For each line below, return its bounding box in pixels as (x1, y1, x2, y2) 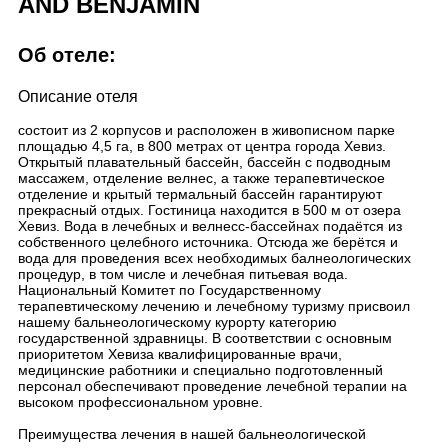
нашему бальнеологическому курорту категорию (18, 314, 337, 330)
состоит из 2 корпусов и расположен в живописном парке (18, 122, 395, 138)
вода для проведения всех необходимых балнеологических (18, 250, 411, 266)
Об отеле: (18, 44, 116, 66)
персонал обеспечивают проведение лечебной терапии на (18, 378, 407, 394)
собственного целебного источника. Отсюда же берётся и (18, 234, 398, 250)
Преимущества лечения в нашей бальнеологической (18, 426, 366, 442)
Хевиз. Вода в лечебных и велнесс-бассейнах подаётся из (18, 218, 402, 234)
